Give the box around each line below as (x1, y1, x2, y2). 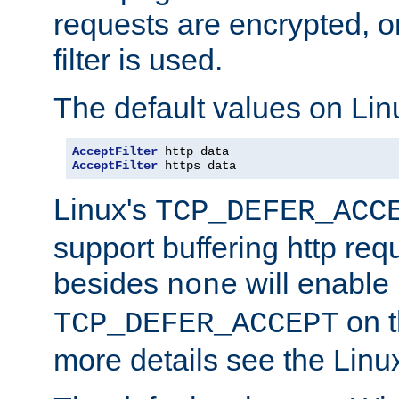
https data (158, 158, 236, 173)
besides (53, 265, 167, 300)
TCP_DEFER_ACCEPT (53, 306, 338, 341)
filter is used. (53, 42, 223, 77)
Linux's (53, 191, 155, 226)
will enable (238, 265, 389, 300)
